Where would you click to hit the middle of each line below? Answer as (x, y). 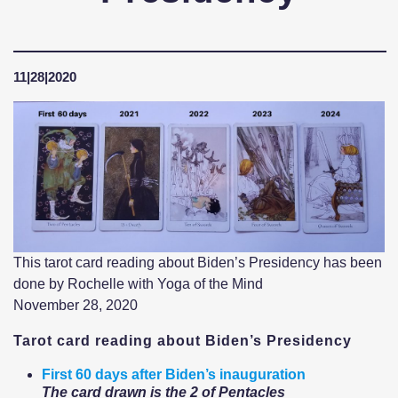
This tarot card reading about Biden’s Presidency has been (198, 262)
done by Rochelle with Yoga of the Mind (138, 283)
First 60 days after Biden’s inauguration (174, 374)
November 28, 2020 (76, 305)
